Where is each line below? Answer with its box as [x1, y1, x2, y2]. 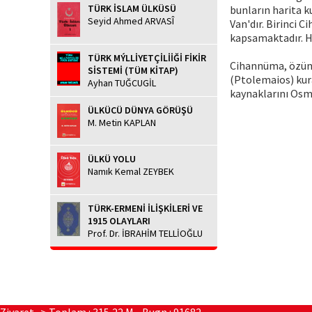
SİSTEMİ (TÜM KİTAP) [88, 63, 178, 77]
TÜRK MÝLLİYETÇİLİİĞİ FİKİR [88, 51, 206, 64]
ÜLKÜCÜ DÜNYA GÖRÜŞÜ [88, 103, 193, 116]
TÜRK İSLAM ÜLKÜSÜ [88, 2, 176, 15]
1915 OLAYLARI [88, 214, 150, 227]
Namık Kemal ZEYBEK [88, 165, 174, 178]
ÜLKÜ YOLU [88, 153, 136, 166]
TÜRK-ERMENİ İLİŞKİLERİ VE [88, 201, 203, 214]
